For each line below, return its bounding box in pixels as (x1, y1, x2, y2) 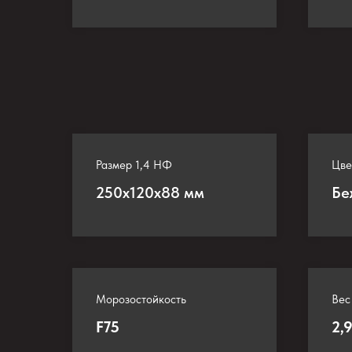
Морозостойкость (96, 292, 186, 306)
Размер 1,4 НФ (96, 158, 172, 172)
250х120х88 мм (96, 183, 204, 202)
